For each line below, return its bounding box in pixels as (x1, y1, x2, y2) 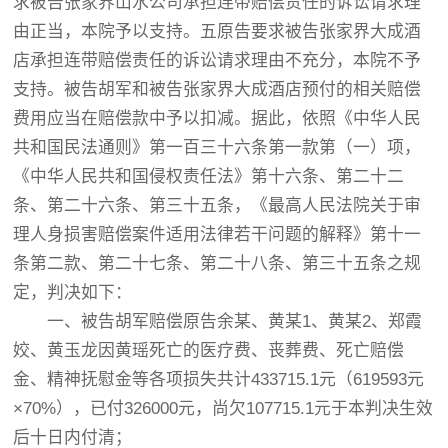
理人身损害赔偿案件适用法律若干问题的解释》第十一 (13, 225, 422, 244)
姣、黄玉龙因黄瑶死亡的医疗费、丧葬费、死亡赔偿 (13, 341, 405, 360)
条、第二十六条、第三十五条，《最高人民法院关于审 (13, 196, 422, 215)
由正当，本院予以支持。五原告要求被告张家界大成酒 (13, 22, 422, 41)
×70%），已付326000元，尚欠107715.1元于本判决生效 (13, 399, 434, 418)
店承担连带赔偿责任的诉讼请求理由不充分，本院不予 (13, 51, 422, 70)
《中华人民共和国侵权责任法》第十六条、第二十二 (13, 167, 405, 186)
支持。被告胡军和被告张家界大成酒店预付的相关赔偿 (13, 80, 422, 99)
